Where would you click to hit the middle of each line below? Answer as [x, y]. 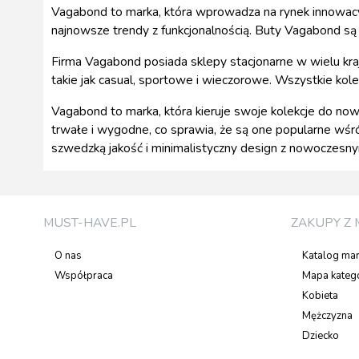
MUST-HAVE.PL [90, 223]
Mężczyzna [327, 316]
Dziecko [321, 336]
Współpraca [84, 276]
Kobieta [320, 296]
